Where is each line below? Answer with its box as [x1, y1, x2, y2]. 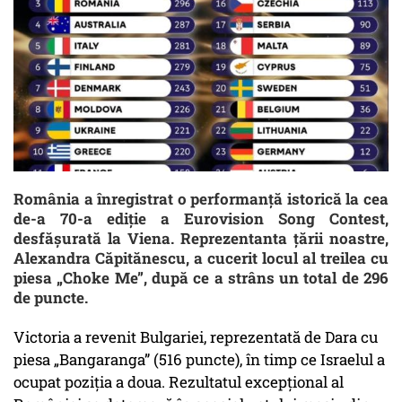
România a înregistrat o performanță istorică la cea [13, 188, 389, 210]
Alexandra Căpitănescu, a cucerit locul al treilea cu [13, 248, 389, 269]
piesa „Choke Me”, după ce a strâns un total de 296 [13, 267, 389, 289]
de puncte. [13, 287, 88, 309]
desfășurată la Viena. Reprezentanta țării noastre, [13, 228, 389, 249]
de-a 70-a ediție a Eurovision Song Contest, [13, 208, 389, 230]
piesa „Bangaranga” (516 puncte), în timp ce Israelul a [13, 349, 385, 371]
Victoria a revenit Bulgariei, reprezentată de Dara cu [13, 327, 378, 348]
